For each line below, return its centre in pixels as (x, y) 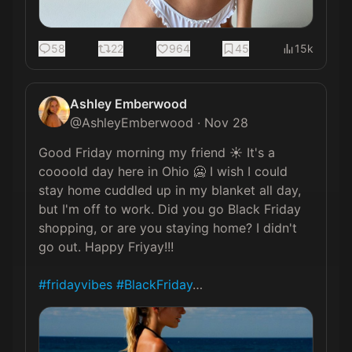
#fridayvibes (75, 284)
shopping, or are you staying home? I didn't (170, 228)
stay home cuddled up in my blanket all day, (172, 190)
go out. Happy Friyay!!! (106, 247)
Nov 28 (226, 123)
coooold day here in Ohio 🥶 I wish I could (165, 171)
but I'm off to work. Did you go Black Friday (172, 209)
